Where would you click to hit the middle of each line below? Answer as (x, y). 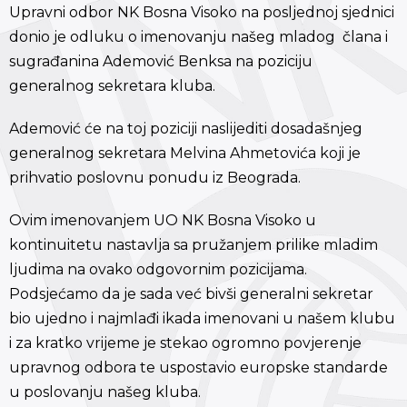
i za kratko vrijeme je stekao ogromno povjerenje (185, 342)
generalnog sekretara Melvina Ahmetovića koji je (185, 153)
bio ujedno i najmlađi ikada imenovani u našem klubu (202, 318)
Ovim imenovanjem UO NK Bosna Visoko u (163, 220)
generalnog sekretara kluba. (112, 85)
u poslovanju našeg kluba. (105, 392)
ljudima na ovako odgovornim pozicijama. (158, 269)
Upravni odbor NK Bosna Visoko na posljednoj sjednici (202, 12)
